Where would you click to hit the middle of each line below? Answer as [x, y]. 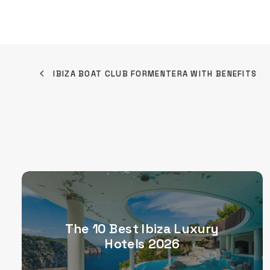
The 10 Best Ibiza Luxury [142, 229]
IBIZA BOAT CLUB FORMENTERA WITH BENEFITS [155, 74]
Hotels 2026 [142, 244]
